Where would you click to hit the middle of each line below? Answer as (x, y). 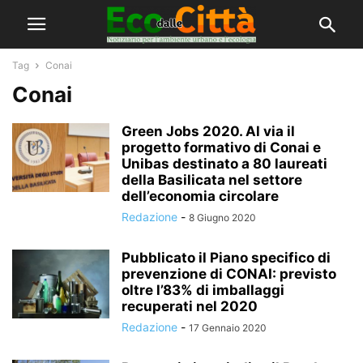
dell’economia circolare (200, 196)
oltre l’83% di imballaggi (203, 290)
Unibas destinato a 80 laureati (224, 164)
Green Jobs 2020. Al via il (208, 131)
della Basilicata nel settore (212, 180)
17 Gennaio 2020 (228, 328)
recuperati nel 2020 (190, 306)
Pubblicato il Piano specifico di (226, 258)
